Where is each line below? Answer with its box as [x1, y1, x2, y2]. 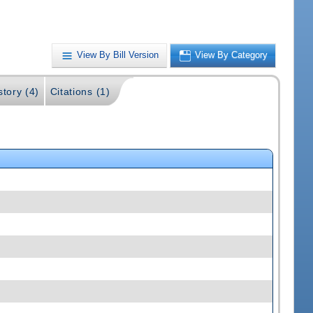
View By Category [195, 50, 268, 61]
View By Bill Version [77, 50, 159, 61]
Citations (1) [50, 86, 110, 98]
